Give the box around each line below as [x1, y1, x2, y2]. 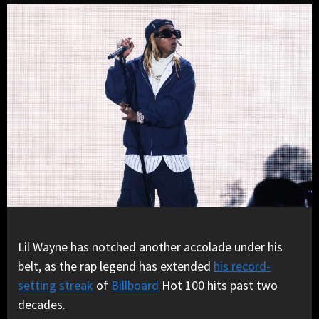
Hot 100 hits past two [159, 277, 278, 294]
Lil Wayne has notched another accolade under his [18, 239, 283, 256]
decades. [18, 296, 66, 313]
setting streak [18, 277, 93, 294]
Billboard [111, 277, 159, 294]
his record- [214, 258, 271, 275]
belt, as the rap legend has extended [18, 258, 214, 275]
